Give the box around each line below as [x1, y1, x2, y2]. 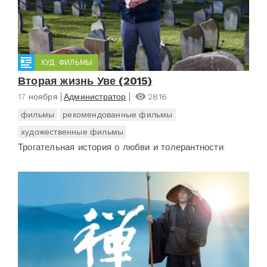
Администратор [64, 91, 126, 101]
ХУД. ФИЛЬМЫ [41, 58, 93, 67]
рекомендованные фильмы [63, 109, 173, 119]
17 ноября [18, 91, 58, 101]
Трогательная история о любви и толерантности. [18, 141, 225, 153]
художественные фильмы [21, 126, 124, 136]
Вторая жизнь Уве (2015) [18, 74, 153, 87]
